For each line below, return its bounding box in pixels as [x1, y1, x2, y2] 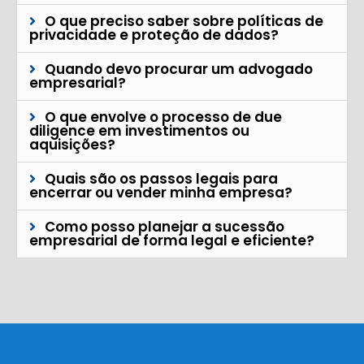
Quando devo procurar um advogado [45, 59, 314, 80]
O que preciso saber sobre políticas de [45, 11, 324, 32]
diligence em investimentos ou [29, 121, 249, 141]
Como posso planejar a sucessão [45, 217, 285, 237]
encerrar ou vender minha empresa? [29, 183, 292, 203]
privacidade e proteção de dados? [29, 25, 279, 45]
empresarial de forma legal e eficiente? [29, 231, 314, 251]
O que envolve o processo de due [45, 107, 283, 128]
